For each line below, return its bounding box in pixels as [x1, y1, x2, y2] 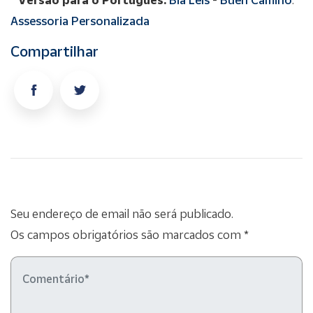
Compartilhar [10, 41, 99, 60]
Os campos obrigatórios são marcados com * [10, 226, 249, 242]
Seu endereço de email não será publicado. [10, 205, 233, 221]
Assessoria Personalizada [10, 13, 150, 28]
